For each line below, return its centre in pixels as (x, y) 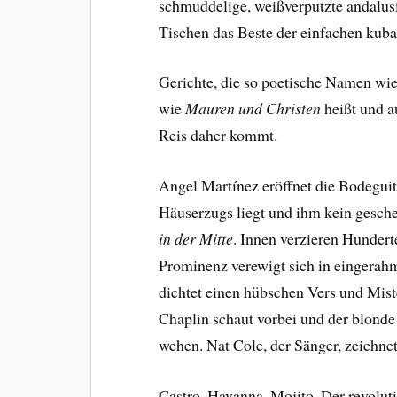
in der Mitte (196, 239)
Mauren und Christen (253, 109)
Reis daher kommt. (218, 135)
